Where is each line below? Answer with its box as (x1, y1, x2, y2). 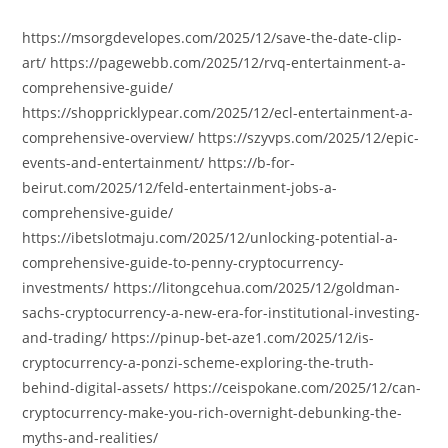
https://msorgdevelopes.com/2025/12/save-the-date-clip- (22, 28, 403, 47)
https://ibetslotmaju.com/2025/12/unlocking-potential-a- (22, 228, 399, 247)
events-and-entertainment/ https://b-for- (22, 153, 296, 172)
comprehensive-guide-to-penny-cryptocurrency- (22, 253, 345, 272)
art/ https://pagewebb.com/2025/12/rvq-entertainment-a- (22, 53, 407, 72)
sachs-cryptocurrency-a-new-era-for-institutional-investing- (22, 303, 421, 322)
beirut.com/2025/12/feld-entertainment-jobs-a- (22, 178, 338, 197)
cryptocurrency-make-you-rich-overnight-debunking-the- (22, 403, 403, 422)
